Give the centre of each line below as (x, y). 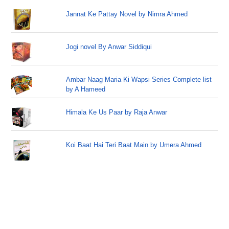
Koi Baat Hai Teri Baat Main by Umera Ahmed (134, 145)
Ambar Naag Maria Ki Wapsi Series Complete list (139, 79)
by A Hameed (86, 89)
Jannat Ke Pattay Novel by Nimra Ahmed (127, 14)
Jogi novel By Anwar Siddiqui (109, 47)
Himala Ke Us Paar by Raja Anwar (117, 112)
